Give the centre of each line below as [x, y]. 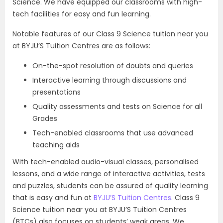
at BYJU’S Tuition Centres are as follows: [81, 46]
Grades [45, 118]
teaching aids [56, 145]
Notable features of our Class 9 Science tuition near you [110, 34]
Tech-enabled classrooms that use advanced [113, 133]
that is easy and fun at [53, 198]
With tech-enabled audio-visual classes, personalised [106, 162]
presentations [56, 92]
